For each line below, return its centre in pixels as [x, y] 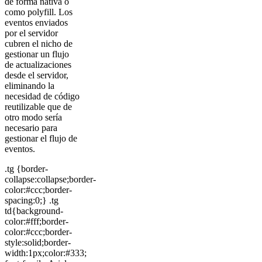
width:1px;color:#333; [46, 253]
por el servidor [31, 33]
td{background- [34, 211]
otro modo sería [33, 118]
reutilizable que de [38, 107]
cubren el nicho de [39, 44]
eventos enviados [36, 23]
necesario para [31, 128]
